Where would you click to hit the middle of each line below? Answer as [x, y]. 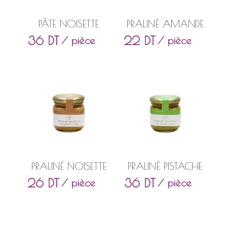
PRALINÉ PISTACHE [165, 166]
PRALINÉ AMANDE [165, 24]
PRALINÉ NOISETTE [69, 166]
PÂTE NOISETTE [69, 24]
